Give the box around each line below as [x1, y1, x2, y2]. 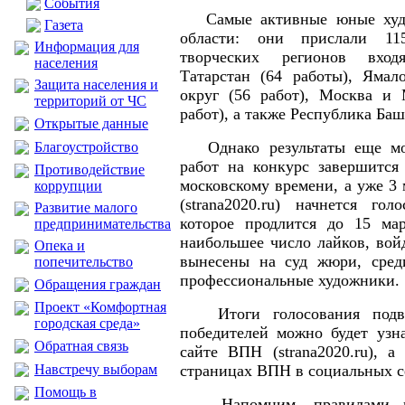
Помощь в [34, 384, 97, 400]
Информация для [34, 39, 139, 54]
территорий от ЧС [34, 93, 146, 108]
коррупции [34, 178, 102, 193]
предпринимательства [34, 216, 171, 231]
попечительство [34, 254, 133, 269]
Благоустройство [34, 139, 138, 155]
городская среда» [34, 316, 140, 331]
